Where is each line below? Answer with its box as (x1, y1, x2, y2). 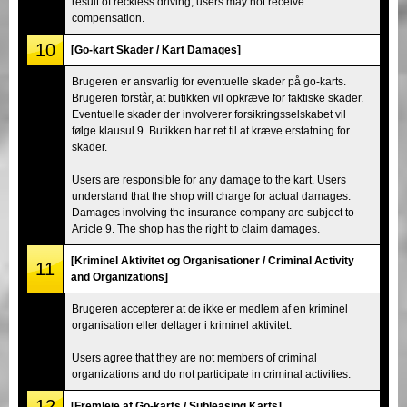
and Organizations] (71, 270, 168, 283)
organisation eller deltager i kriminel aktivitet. (72, 318, 292, 332)
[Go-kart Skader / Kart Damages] (71, 43, 241, 56)
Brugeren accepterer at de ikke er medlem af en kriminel (72, 302, 348, 315)
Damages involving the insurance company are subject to (72, 205, 354, 219)
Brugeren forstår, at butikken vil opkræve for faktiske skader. (72, 91, 363, 104)
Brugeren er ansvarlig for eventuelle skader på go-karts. (72, 74, 346, 88)
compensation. (72, 11, 144, 25)
